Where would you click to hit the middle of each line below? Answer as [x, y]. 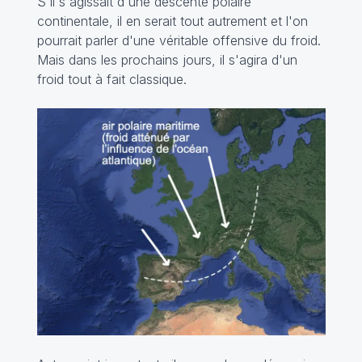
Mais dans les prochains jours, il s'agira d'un [167, 59]
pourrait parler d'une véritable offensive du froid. [179, 40]
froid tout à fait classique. [114, 79]
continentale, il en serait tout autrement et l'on [172, 21]
